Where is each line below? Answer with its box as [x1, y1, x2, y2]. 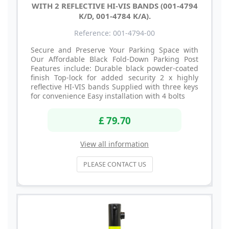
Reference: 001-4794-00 [74, 28, 155, 38]
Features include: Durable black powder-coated [31, 63, 198, 74]
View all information [80, 139, 149, 149]
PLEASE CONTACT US [83, 159, 146, 169]
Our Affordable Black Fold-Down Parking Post [31, 54, 198, 64]
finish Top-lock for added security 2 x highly [31, 73, 198, 83]
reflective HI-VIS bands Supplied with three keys [31, 82, 198, 92]
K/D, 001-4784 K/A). [78, 11, 151, 21]
